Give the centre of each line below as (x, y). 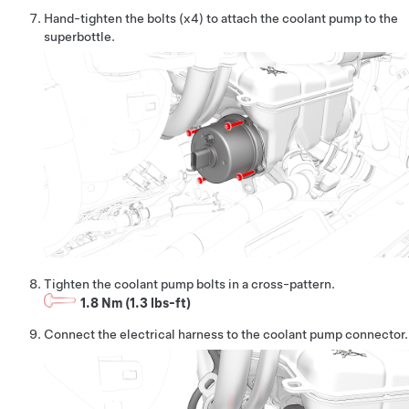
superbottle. (79, 36)
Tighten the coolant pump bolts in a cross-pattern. (189, 283)
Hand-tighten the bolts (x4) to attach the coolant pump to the (221, 18)
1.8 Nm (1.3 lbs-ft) (136, 303)
